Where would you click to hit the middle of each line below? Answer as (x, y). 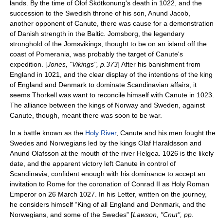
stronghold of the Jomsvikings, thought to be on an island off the (108, 44)
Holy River (101, 133)
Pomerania (53, 54)
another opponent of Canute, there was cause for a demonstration (112, 23)
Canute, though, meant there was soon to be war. (86, 115)
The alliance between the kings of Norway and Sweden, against (107, 105)
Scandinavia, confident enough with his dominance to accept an (108, 174)
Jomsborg (123, 34)
